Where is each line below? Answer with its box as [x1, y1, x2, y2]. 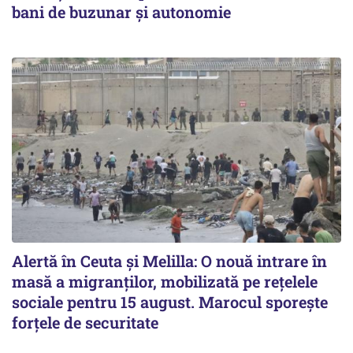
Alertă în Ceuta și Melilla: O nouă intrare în [12, 250, 327, 271]
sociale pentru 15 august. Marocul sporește [12, 291, 328, 312]
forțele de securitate [12, 311, 158, 333]
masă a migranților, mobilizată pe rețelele [12, 270, 318, 292]
